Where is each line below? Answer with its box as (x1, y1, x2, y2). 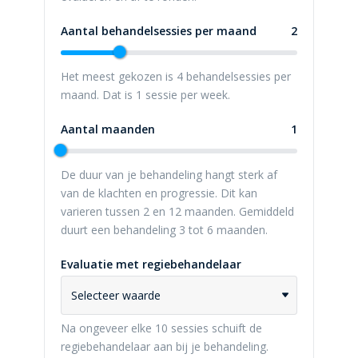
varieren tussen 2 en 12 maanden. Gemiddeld (60, 204, 294, 219)
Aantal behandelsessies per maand (60, 23, 257, 38)
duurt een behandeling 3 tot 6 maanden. (60, 222, 268, 237)
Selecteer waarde (70, 288, 161, 303)
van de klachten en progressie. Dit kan (60, 185, 257, 201)
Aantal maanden (60, 121, 155, 137)
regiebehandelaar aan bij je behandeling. (60, 339, 268, 354)
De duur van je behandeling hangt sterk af (60, 167, 277, 182)
